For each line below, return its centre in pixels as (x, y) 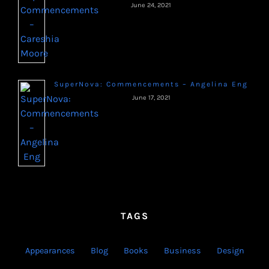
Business (182, 250)
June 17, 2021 (151, 97)
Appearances (50, 250)
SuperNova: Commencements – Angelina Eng (151, 84)
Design (230, 250)
